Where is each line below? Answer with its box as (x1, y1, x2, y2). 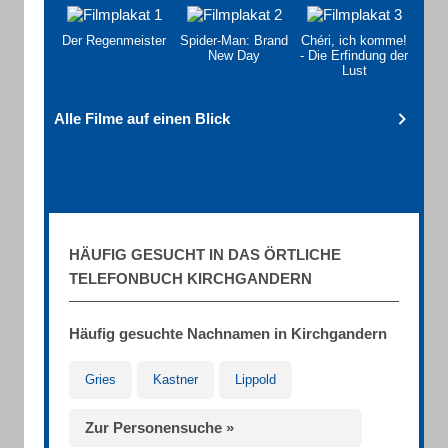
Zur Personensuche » (85, 419, 234, 436)
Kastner (153, 372, 198, 387)
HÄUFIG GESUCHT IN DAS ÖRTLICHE (69, 246, 341, 263)
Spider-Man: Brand (180, 33, 288, 48)
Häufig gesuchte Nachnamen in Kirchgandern (69, 325, 387, 342)
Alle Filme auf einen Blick (54, 110, 230, 127)
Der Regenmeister (62, 33, 166, 48)
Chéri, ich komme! (301, 33, 407, 48)
